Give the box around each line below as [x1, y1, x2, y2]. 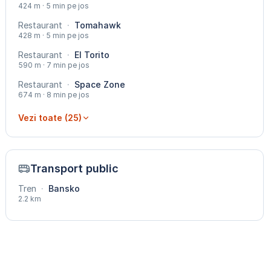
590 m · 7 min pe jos [18, 60, 90, 70]
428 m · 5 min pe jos [18, 31, 90, 41]
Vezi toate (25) [18, 113, 82, 123]
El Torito [72, 50, 110, 60]
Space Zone [72, 79, 126, 90]
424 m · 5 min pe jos [18, 1, 90, 11]
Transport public [30, 162, 119, 175]
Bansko [46, 183, 80, 194]
